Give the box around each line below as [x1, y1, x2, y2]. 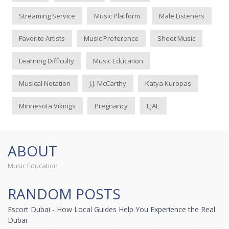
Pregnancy [95, 101, 128, 110]
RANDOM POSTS [8, 184, 121, 204]
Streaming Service [19, 11, 76, 20]
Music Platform [94, 11, 141, 20]
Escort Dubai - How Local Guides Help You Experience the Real [8, 204, 215, 214]
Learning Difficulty [19, 56, 75, 65]
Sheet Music [157, 33, 196, 43]
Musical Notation [19, 78, 71, 88]
